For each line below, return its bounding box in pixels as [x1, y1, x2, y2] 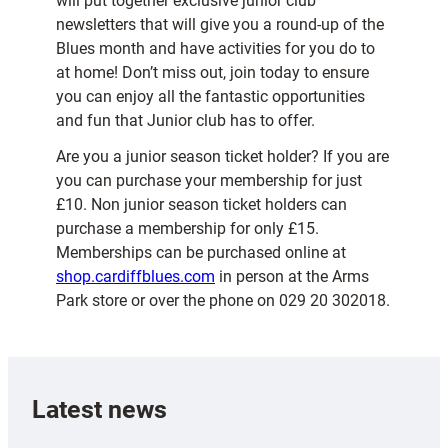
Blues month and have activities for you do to [56, 39, 375, 59]
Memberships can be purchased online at [56, 243, 346, 263]
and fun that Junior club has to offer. [56, 111, 315, 131]
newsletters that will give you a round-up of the [56, 15, 384, 35]
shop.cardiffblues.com [56, 267, 215, 287]
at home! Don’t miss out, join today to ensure [56, 63, 369, 83]
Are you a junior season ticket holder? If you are [56, 147, 389, 167]
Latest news [32, 394, 167, 424]
